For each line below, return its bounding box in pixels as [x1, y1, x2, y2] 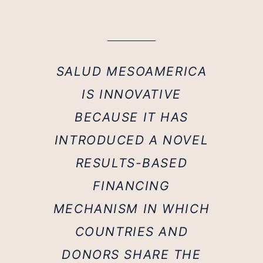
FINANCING [93, 178, 170, 193]
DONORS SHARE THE [62, 247, 201, 262]
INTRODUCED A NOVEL [54, 132, 209, 147]
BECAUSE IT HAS [74, 109, 188, 124]
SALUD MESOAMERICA [56, 63, 207, 79]
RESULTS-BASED [75, 155, 188, 170]
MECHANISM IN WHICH [53, 201, 210, 216]
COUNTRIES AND [75, 224, 188, 239]
